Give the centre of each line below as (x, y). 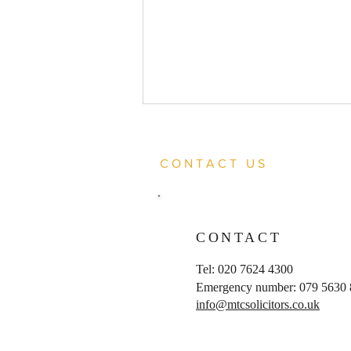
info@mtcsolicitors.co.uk (258, 304)
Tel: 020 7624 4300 (244, 269)
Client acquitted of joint (230, 257)
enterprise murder (212, 273)
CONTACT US (214, 163)
